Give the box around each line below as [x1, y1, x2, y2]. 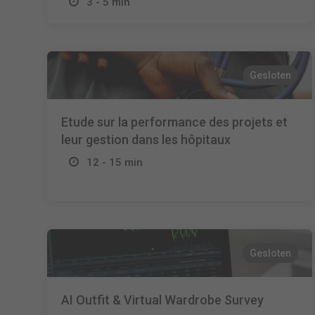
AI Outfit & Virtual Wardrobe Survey [61, 292, 264, 307]
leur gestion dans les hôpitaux [61, 132, 231, 147]
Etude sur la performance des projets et [61, 115, 288, 129]
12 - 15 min [86, 156, 143, 169]
